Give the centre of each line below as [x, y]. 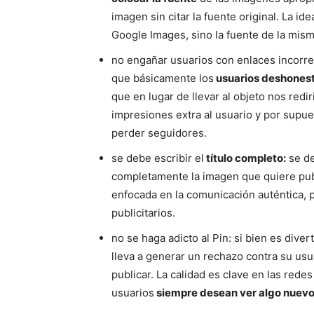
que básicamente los [163, 78]
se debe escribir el [158, 158]
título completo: [245, 158]
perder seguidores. [159, 133]
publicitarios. [143, 213]
